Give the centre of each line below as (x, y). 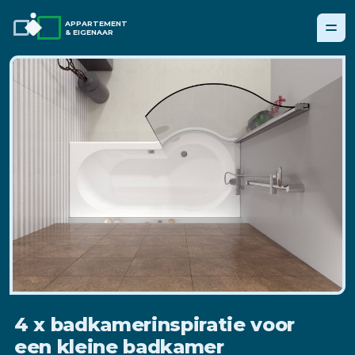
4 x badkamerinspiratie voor (155, 325)
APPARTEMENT (96, 23)
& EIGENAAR (89, 32)
